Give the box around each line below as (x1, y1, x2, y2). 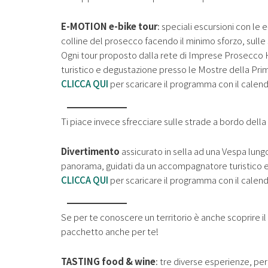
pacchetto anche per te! (61, 225, 159, 238)
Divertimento (61, 144, 120, 157)
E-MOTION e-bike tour (61, 20, 157, 33)
